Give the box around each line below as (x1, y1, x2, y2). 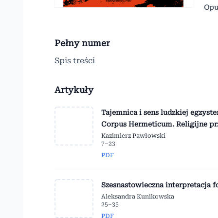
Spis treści (54, 56, 95, 66)
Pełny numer (54, 38, 110, 49)
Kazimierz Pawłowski (101, 132, 165, 140)
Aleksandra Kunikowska (101, 193, 174, 200)
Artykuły (54, 85, 93, 95)
